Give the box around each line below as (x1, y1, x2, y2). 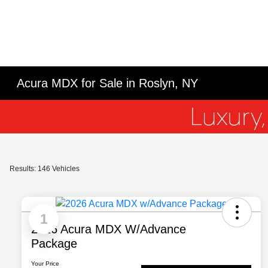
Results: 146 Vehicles (10, 165, 80, 173)
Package (31, 237, 77, 251)
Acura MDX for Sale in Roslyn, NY (17, 77, 199, 90)
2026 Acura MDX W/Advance (31, 223, 186, 236)
